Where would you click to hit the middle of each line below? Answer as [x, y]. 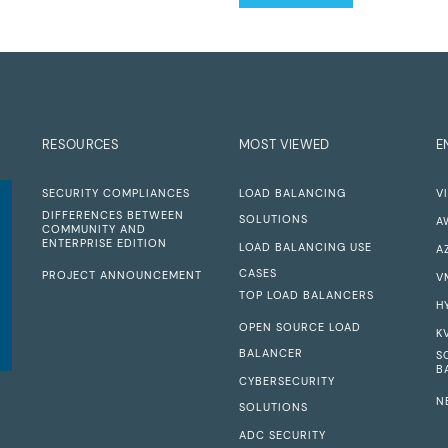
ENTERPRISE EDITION [104, 243]
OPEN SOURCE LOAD [299, 327]
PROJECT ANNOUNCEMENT [121, 275]
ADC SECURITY [282, 435]
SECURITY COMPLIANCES [115, 193]
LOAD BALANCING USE [305, 247]
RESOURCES [80, 145]
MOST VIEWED [284, 145]
